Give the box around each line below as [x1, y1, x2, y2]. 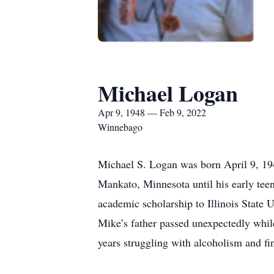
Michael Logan [98, 77, 238, 109]
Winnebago [98, 120, 143, 133]
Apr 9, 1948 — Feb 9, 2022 [98, 106, 206, 119]
